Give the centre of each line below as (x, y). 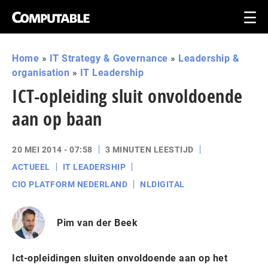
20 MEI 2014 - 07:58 (52, 150)
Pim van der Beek (97, 223)
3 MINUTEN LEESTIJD (149, 150)
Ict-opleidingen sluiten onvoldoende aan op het (120, 258)
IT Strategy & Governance (109, 58)
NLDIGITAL (162, 184)
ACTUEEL (31, 167)
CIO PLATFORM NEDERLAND (70, 184)
